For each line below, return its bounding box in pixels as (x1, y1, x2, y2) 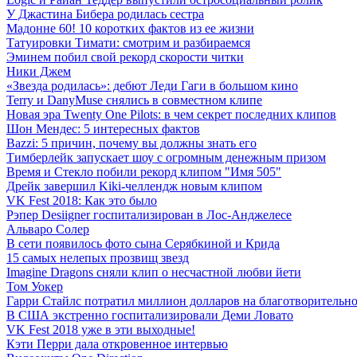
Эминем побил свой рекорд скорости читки (6, 50, 244, 65)
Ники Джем (6, 65, 71, 79)
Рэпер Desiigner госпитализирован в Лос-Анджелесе (6, 208, 292, 222)
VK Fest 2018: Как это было (6, 194, 157, 208)
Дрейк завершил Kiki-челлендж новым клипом (6, 179, 262, 194)
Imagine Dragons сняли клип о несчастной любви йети (6, 265, 301, 280)
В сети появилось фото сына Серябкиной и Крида (6, 237, 280, 251)
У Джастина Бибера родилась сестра (6, 7, 204, 22)
